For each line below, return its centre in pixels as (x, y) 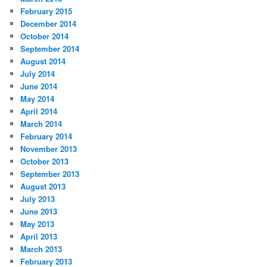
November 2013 (49, 149)
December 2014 (49, 24)
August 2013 (43, 187)
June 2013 (39, 212)
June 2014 (39, 86)
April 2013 (39, 237)
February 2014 (46, 136)
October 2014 (45, 36)
